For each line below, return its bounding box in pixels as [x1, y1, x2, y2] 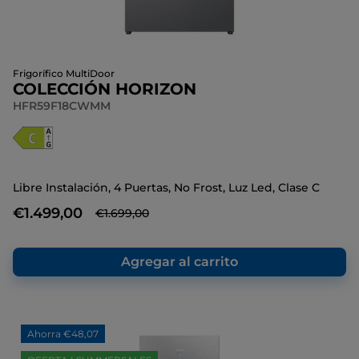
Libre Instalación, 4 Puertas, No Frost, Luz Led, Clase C [13, 180, 320, 195]
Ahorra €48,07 [27, 328, 99, 340]
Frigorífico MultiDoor [13, 67, 115, 79]
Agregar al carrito [121, 254, 238, 269]
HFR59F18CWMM [13, 99, 111, 113]
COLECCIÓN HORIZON [13, 79, 196, 99]
